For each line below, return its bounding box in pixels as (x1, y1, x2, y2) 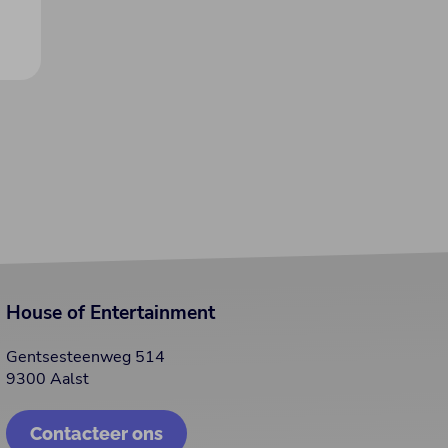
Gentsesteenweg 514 (5, 346, 165, 368)
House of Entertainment (5, 300, 215, 326)
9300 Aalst (5, 368, 89, 390)
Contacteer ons (29, 423, 163, 444)
